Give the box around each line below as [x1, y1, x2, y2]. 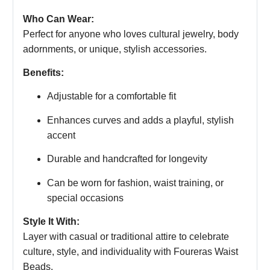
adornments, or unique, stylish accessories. [23, 43, 207, 54]
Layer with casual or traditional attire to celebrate [23, 231, 229, 242]
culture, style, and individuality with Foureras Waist [23, 246, 238, 257]
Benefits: [23, 67, 64, 78]
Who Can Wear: [23, 13, 94, 24]
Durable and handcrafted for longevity [47, 154, 207, 165]
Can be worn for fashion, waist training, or [47, 177, 224, 188]
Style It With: [23, 216, 80, 227]
